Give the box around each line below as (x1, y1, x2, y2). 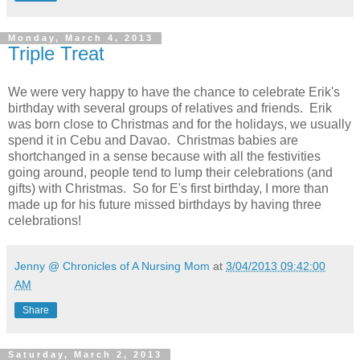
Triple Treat (8, 43, 104, 65)
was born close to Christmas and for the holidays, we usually (8, 117, 351, 132)
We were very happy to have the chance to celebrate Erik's (8, 85, 340, 100)
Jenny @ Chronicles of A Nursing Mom (14, 260, 210, 273)
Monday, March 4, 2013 (8, 33, 153, 43)
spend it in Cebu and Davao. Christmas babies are (8, 133, 298, 148)
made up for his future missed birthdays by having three (8, 198, 321, 212)
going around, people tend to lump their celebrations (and (8, 166, 333, 180)
